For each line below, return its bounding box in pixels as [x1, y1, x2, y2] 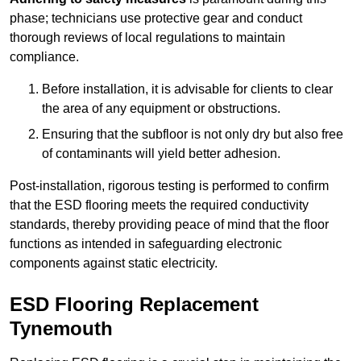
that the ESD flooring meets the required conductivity [10, 198, 309, 213]
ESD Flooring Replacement [10, 293, 259, 316]
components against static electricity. [10, 256, 218, 271]
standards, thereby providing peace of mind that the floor [10, 218, 329, 232]
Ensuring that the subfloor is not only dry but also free [42, 127, 343, 142]
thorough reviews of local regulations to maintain [10, 31, 285, 45]
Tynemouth [10, 317, 113, 340]
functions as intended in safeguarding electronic [10, 237, 282, 251]
